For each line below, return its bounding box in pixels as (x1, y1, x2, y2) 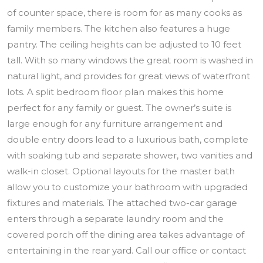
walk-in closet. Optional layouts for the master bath (7, 165, 235, 177)
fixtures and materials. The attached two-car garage (7, 197, 237, 208)
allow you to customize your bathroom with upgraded (7, 181, 248, 193)
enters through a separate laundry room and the (7, 213, 224, 224)
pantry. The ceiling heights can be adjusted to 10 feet (7, 38, 241, 50)
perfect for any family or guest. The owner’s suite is (7, 102, 231, 113)
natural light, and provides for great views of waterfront (7, 70, 250, 82)
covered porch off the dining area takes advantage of (7, 228, 244, 240)
